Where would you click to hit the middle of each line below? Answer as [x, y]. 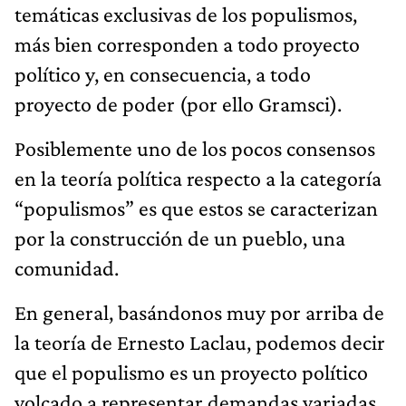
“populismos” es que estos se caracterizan [196, 208]
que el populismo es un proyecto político [191, 372]
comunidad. [67, 267]
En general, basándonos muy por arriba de [199, 312]
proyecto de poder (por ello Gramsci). [178, 103]
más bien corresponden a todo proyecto [187, 43]
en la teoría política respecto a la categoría [198, 178]
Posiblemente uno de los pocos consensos [195, 148]
